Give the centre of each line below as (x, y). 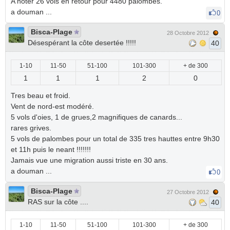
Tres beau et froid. (41, 95)
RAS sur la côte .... (58, 202)
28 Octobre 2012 (188, 33)
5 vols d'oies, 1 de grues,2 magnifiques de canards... (97, 117)
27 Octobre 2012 (188, 192)
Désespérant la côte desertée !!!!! (82, 43)
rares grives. (31, 128)
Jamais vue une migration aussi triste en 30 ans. (89, 160)
